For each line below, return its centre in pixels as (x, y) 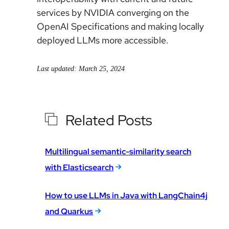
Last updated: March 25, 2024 (81, 68)
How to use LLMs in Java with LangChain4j (126, 195)
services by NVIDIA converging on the (113, 12)
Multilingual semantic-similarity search (118, 151)
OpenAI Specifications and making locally (120, 26)
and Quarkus (69, 211)
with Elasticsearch (79, 167)
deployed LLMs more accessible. (103, 40)
